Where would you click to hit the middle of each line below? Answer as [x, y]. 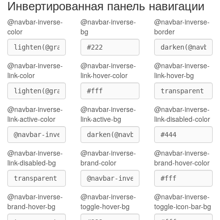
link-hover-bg [174, 75]
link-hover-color [104, 75]
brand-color [99, 163]
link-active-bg [101, 119]
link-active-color [31, 119]
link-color [21, 75]
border [164, 31]
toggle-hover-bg [105, 206]
